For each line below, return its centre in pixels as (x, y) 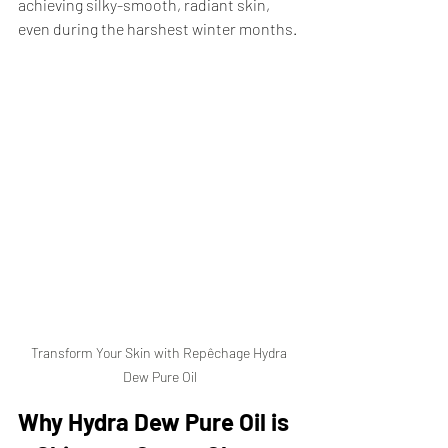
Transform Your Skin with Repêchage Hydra (160, 353)
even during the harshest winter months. (157, 29)
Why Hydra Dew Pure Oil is (156, 422)
